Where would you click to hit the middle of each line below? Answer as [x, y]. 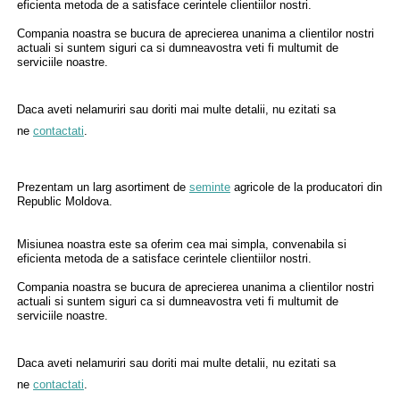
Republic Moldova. [65, 201]
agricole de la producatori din [306, 187]
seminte [210, 187]
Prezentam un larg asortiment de [103, 187]
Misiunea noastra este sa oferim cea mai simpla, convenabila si [182, 244]
